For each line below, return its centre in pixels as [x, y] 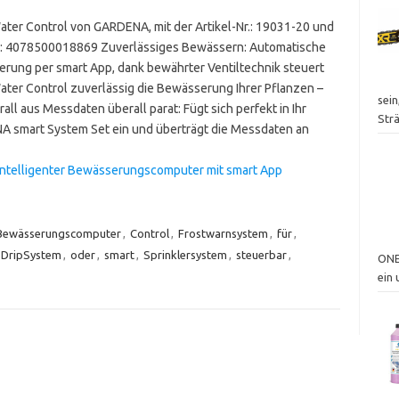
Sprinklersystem [185, 254]
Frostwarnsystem [223, 233]
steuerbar [261, 254]
